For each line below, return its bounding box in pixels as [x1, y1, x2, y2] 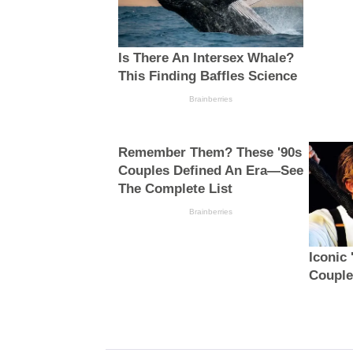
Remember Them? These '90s [117, 145, 302, 161]
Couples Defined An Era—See [117, 163, 303, 179]
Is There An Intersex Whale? [117, 50, 294, 66]
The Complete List [117, 181, 232, 197]
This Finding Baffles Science [117, 69, 297, 84]
